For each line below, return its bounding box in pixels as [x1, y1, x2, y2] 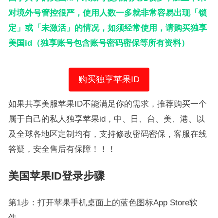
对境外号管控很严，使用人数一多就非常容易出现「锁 [8, 8, 207, 17]
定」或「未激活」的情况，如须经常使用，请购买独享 [8, 23, 207, 32]
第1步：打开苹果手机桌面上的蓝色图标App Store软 [8, 198, 198, 207]
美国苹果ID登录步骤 [8, 170, 105, 182]
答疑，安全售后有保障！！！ [8, 145, 116, 153]
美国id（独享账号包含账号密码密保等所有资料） [8, 38, 189, 47]
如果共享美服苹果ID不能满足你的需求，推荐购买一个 [8, 99, 207, 108]
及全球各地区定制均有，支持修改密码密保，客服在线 [8, 129, 207, 138]
